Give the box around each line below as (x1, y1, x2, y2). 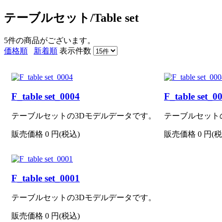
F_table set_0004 (11, 91, 80, 102)
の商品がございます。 (16, 36, 95, 45)
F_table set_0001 (11, 172, 80, 183)
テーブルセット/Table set (4, 11, 139, 25)
